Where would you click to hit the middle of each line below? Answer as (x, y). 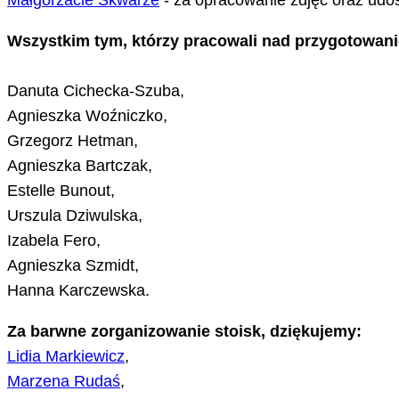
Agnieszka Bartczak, (80, 166)
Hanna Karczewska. (78, 291)
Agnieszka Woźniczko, (87, 116)
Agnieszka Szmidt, (73, 266)
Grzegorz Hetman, (73, 141)
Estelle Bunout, (61, 191)
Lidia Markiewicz (66, 357)
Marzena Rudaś (64, 382)
